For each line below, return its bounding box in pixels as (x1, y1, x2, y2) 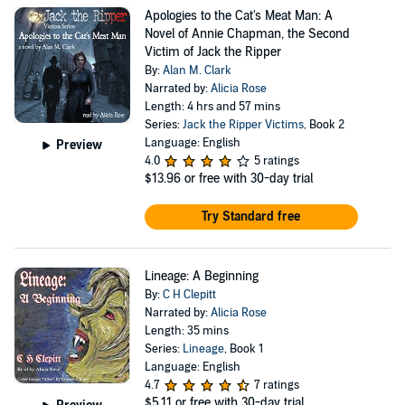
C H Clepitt (162, 287, 216, 302)
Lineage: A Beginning (144, 268, 259, 284)
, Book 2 (303, 118, 344, 132)
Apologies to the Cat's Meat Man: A (144, 8, 333, 24)
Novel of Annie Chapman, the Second (144, 26, 350, 42)
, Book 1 (223, 342, 263, 356)
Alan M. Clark (162, 63, 231, 78)
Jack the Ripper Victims (182, 118, 304, 132)
